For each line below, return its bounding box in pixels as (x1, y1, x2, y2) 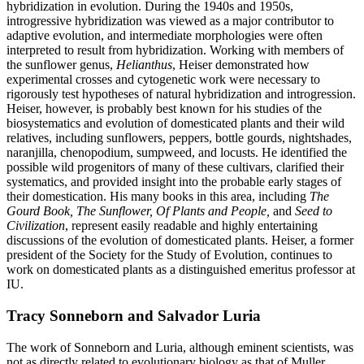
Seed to (295, 204, 332, 219)
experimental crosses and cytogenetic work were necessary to (6, 72, 320, 87)
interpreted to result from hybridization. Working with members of (6, 43, 344, 58)
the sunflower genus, (6, 58, 116, 72)
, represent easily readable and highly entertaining (65, 219, 318, 233)
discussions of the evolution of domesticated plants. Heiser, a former (6, 233, 353, 248)
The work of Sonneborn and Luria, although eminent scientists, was (6, 340, 353, 354)
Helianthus (116, 58, 172, 72)
